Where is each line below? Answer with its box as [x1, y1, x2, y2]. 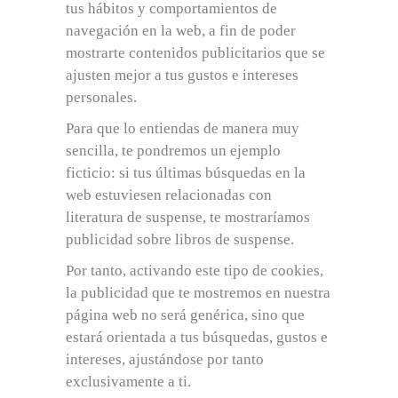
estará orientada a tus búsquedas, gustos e [66, 328, 328, 346]
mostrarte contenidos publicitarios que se [66, 44, 325, 61]
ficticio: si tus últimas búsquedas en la [66, 163, 306, 181]
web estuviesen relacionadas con [66, 186, 272, 203]
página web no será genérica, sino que [66, 306, 305, 323]
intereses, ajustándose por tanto [66, 350, 264, 368]
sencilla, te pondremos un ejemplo [66, 141, 281, 159]
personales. [66, 88, 137, 106]
